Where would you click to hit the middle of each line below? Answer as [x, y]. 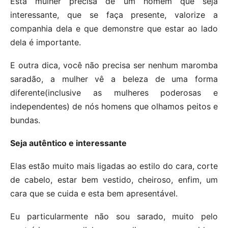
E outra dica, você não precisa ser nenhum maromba [114, 65]
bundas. [25, 120]
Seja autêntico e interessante [68, 143]
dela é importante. [46, 42]
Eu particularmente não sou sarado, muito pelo [114, 216]
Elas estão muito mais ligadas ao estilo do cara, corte [114, 166]
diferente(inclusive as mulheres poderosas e [114, 92]
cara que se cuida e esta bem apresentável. [94, 193]
